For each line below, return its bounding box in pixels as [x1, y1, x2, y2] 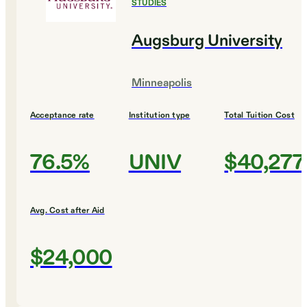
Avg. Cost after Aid [30, 205, 105, 217]
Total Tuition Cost [224, 110, 295, 121]
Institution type [128, 110, 191, 121]
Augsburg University [132, 30, 282, 53]
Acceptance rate [30, 110, 95, 121]
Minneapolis [132, 76, 192, 91]
